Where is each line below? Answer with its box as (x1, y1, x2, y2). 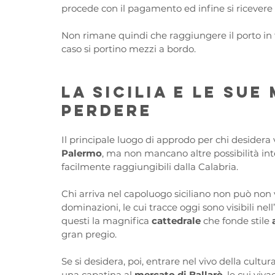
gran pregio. (61, 228, 119, 241)
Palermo (61, 147, 102, 160)
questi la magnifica (61, 215, 152, 227)
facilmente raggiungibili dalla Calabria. (61, 161, 238, 173)
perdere (61, 101, 152, 121)
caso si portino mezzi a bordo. (61, 43, 196, 55)
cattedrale (152, 215, 203, 227)
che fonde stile (203, 215, 272, 227)
